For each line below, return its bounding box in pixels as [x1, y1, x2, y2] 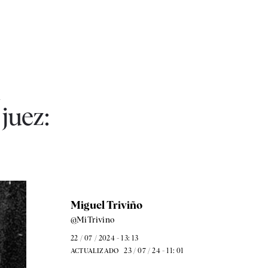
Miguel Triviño [70, 199, 142, 211]
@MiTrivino [70, 215, 114, 224]
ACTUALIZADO [70, 246, 119, 255]
